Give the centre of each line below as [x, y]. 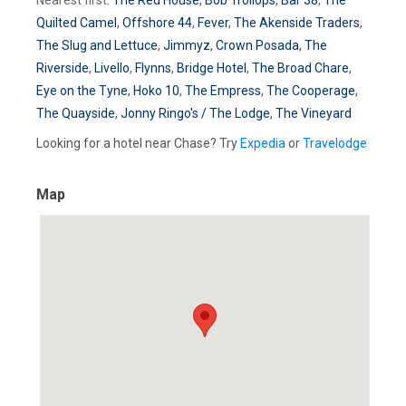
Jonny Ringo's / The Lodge [195, 113]
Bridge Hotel [212, 68]
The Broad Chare [300, 68]
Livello [112, 68]
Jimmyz [187, 45]
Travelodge [335, 143]
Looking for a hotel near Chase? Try [138, 143]
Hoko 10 [156, 90]
